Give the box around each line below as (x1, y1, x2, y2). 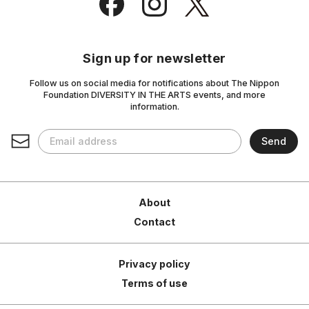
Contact (134, 215, 175, 228)
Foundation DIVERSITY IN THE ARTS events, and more (43, 89, 266, 100)
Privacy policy (119, 257, 190, 270)
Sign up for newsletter (83, 50, 226, 66)
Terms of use (121, 277, 188, 289)
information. (130, 101, 179, 112)
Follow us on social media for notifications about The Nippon (30, 77, 279, 88)
